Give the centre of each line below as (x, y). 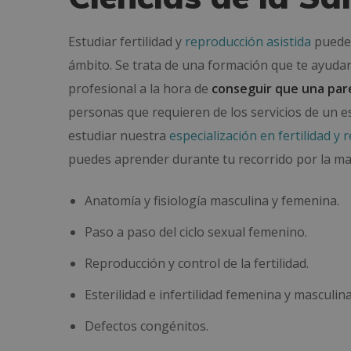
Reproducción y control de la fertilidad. (196, 263)
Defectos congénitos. (146, 326)
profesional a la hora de (140, 89)
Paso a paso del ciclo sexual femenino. (195, 232)
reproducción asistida (248, 42)
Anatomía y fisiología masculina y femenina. (212, 201)
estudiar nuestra (119, 136)
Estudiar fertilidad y (127, 42)
